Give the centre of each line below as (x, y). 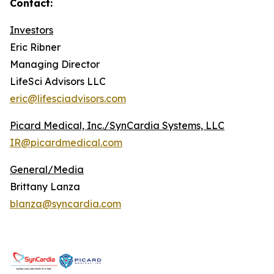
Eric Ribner (35, 47)
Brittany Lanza (45, 187)
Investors (31, 30)
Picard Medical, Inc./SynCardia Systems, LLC (117, 125)
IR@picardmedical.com (66, 143)
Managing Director (55, 64)
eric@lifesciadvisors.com (68, 98)
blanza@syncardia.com (65, 204)
